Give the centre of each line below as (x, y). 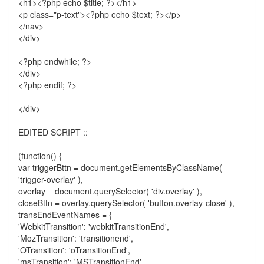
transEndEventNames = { (65, 214)
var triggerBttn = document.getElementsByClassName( (120, 167)
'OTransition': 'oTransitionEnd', (74, 250)
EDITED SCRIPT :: (53, 132)
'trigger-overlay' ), (51, 179)
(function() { (40, 156)
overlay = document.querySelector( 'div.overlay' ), (110, 191)
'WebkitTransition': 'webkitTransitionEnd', (94, 226)
